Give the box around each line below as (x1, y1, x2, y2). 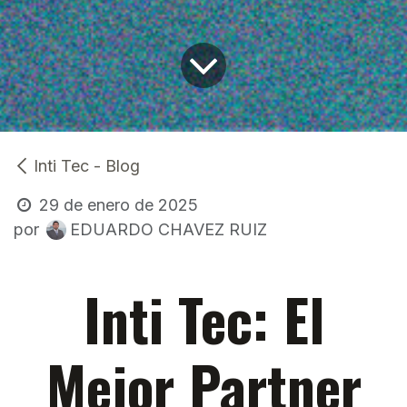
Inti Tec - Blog (34, 156, 140, 176)
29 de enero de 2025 (39, 195, 199, 215)
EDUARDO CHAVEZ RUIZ (69, 219, 267, 239)
